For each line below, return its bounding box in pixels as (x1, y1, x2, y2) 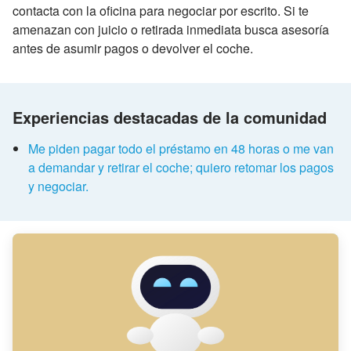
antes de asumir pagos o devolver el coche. (13, 38, 253, 57)
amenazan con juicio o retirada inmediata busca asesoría (13, 20, 329, 38)
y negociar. (28, 177, 89, 196)
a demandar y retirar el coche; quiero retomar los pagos (28, 158, 334, 177)
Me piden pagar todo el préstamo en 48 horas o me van (28, 139, 334, 158)
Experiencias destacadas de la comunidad (13, 106, 327, 129)
